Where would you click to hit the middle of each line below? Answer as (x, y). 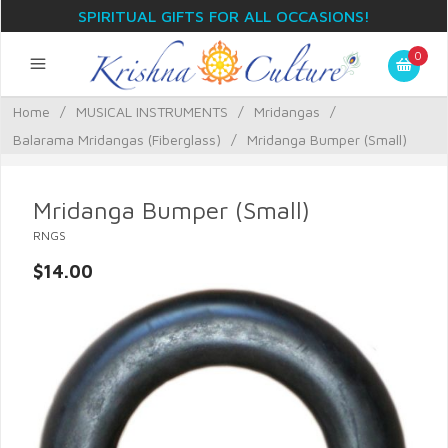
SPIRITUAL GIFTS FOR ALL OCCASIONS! (224, 16)
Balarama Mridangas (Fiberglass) (117, 139)
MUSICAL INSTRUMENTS (152, 111)
